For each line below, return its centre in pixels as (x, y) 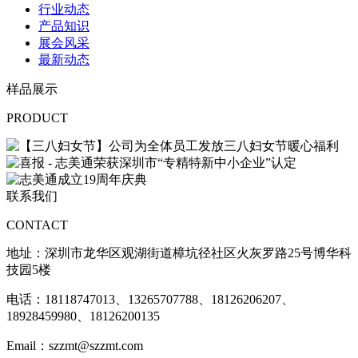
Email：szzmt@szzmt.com (75, 345)
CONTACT (37, 225)
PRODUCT (37, 117)
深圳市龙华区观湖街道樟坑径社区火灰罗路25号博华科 (198, 253)
